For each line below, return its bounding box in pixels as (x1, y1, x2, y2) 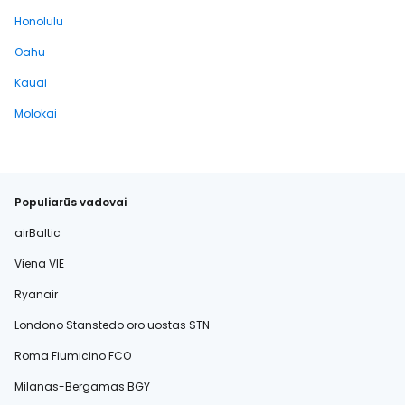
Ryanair (14, 287, 58, 302)
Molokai (14, 106, 57, 121)
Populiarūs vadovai (14, 194, 127, 210)
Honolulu (14, 14, 63, 29)
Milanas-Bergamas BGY (14, 379, 150, 394)
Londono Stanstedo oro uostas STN (14, 317, 210, 333)
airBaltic (14, 225, 61, 240)
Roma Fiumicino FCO (14, 348, 131, 363)
